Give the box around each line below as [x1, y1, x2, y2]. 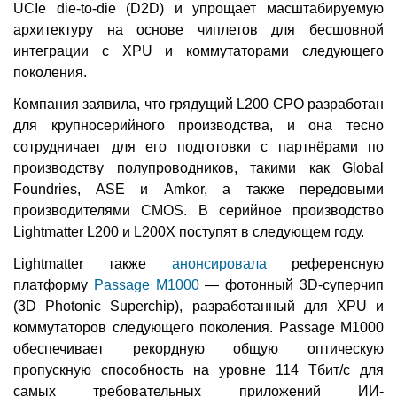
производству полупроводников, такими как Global [13, 160, 384, 175]
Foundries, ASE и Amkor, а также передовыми [13, 181, 384, 197]
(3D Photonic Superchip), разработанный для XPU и [13, 298, 384, 314]
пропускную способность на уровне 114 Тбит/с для [13, 362, 384, 378]
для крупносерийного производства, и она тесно [13, 117, 384, 133]
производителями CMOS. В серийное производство [13, 202, 384, 218]
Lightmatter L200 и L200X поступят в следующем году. [13, 223, 364, 239]
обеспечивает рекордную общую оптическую [13, 340, 384, 356]
